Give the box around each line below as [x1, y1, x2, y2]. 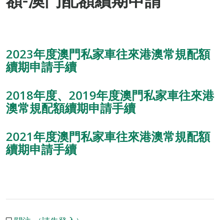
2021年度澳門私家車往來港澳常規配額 [6, 128, 210, 144]
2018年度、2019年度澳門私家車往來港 [6, 87, 214, 103]
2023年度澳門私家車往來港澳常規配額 [6, 46, 210, 62]
